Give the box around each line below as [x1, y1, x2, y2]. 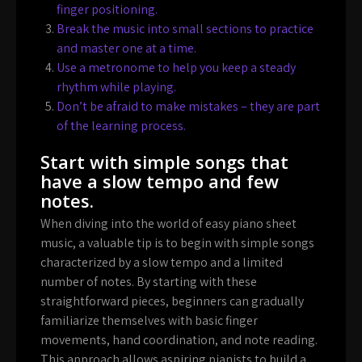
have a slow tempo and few [40, 168, 279, 193]
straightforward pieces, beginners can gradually [40, 292, 304, 309]
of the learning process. [57, 116, 186, 134]
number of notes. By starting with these [40, 272, 257, 290]
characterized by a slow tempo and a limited [40, 253, 283, 271]
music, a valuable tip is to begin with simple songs [40, 234, 314, 251]
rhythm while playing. [57, 78, 176, 95]
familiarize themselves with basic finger [40, 311, 258, 329]
